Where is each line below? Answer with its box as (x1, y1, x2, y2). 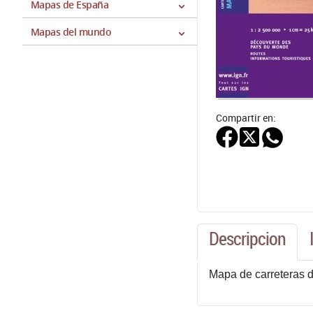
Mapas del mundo (31, 25, 112, 38)
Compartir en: (216, 111, 276, 124)
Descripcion (209, 226, 286, 250)
